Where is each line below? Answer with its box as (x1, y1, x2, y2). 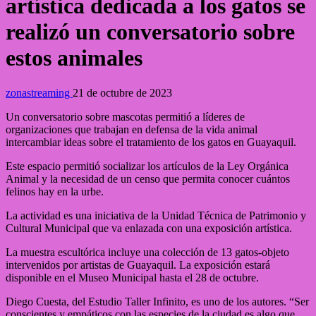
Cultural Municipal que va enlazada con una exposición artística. (6, 221, 292, 234)
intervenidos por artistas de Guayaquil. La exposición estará (6, 258, 270, 271)
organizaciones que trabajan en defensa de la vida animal (6, 123, 257, 135)
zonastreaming (6, 86, 73, 99)
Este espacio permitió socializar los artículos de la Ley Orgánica (6, 159, 288, 172)
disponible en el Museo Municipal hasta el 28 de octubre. (6, 271, 259, 284)
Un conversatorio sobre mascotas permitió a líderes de (6, 110, 245, 123)
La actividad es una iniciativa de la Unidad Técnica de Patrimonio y (6, 209, 306, 221)
